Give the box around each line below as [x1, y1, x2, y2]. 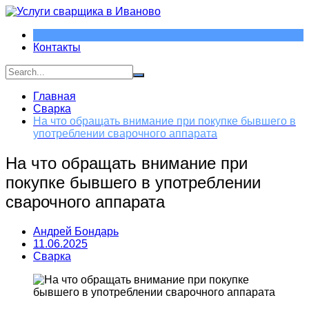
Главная [33, 90, 76, 102]
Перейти [5, 5, 49, 17]
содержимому [5, 30, 76, 41]
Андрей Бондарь [33, 225, 119, 237]
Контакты [33, 41, 81, 53]
